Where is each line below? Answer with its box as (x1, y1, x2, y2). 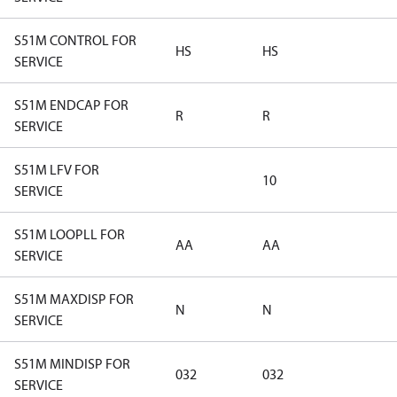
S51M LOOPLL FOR (14, 225, 125, 243)
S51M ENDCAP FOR (14, 96, 128, 113)
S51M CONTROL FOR (14, 31, 136, 49)
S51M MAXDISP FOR (14, 290, 134, 307)
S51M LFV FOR (14, 160, 99, 178)
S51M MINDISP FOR (14, 354, 130, 372)
